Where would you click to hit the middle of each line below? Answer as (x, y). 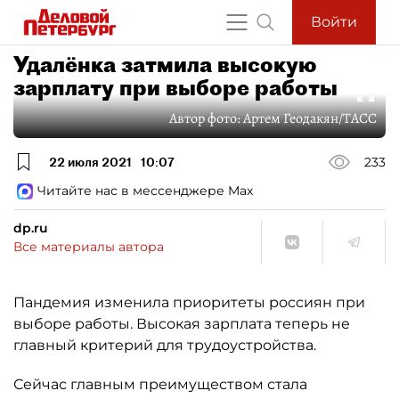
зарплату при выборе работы (175, 87)
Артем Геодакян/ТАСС (310, 118)
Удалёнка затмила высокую (165, 64)
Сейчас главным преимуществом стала (160, 384)
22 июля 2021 (90, 162)
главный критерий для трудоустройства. (165, 345)
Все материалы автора (89, 247)
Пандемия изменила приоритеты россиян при (189, 302)
